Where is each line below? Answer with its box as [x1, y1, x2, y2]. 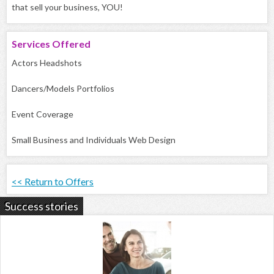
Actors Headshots [12, 57, 82, 68]
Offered [52, 38, 91, 50]
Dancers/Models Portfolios [12, 83, 114, 94]
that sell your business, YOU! [12, 2, 123, 13]
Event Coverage [12, 109, 73, 120]
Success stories [5, 199, 78, 213]
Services [12, 38, 52, 50]
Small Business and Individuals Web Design [12, 135, 176, 146]
